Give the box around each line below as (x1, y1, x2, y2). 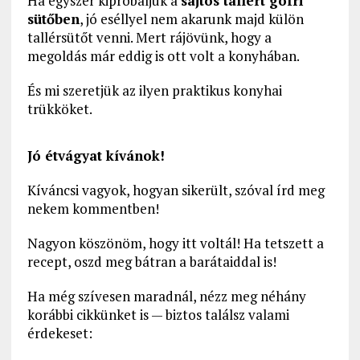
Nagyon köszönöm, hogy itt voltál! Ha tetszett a (27, 234, 324, 253)
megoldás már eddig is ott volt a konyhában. (27, 47, 300, 66)
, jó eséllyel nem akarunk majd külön (79, 10, 304, 29)
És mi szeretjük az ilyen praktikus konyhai (27, 81, 282, 100)
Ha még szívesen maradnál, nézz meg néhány (27, 287, 306, 306)
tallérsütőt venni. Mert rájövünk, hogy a (27, 28, 272, 47)
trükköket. (27, 100, 92, 119)
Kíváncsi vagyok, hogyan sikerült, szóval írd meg (27, 181, 325, 200)
